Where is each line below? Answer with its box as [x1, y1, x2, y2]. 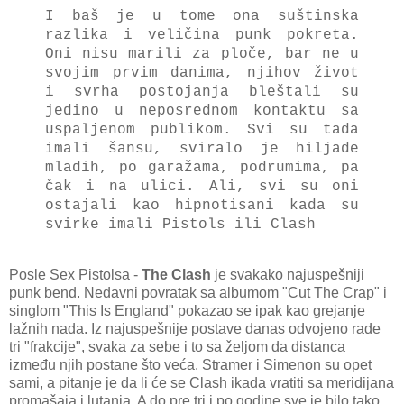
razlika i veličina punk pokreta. [45, 27, 359, 44]
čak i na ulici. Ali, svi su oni [45, 179, 359, 196]
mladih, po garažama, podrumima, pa [45, 160, 359, 177]
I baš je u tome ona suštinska [45, 8, 359, 25]
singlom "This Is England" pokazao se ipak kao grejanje [9, 303, 365, 319]
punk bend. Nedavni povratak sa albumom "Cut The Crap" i [9, 285, 387, 301]
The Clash [142, 267, 215, 283]
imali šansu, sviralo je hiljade [45, 141, 359, 158]
